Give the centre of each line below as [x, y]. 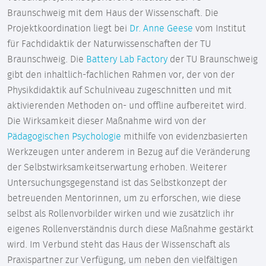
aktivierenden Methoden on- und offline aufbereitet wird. [127, 105]
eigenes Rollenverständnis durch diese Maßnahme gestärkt [130, 229]
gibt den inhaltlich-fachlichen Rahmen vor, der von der [121, 75]
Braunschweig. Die [47, 59]
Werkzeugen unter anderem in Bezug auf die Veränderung [129, 152]
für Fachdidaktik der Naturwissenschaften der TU [109, 44]
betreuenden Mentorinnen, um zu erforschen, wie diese [124, 198]
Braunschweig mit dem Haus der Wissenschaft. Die [113, 13]
